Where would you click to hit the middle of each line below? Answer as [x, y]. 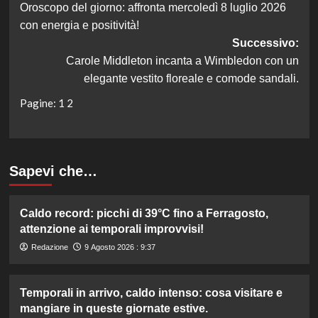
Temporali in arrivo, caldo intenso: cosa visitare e [151, 292]
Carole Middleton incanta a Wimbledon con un [182, 61]
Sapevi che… [53, 171]
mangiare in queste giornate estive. [114, 308]
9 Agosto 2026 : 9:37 [120, 247]
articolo [57, 16]
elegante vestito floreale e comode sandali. [191, 79]
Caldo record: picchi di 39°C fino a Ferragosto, [144, 213]
